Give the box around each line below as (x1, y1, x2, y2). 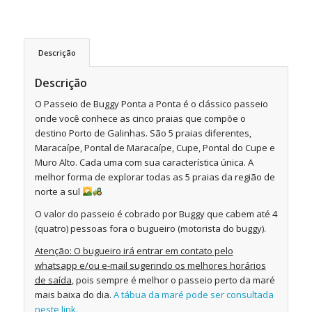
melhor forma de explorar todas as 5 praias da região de (34, 170, 275, 183)
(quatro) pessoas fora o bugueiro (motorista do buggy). (34, 221, 266, 235)
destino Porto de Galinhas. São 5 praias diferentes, (34, 126, 251, 139)
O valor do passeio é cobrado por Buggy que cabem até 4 (34, 207, 277, 220)
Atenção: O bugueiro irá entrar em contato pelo (34, 244, 233, 257)
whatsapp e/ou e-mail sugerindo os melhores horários (34, 258, 266, 272)
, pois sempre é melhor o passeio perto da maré (71, 273, 275, 286)
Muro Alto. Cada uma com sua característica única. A (34, 155, 253, 169)
